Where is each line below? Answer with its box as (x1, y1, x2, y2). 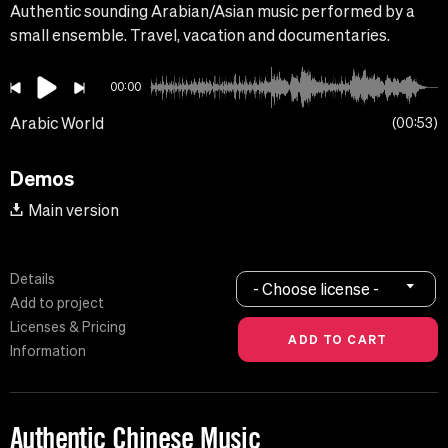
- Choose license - (253, 279, 380, 298)
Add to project (10, 295, 104, 312)
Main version (28, 201, 119, 220)
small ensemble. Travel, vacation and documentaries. (10, 26, 390, 45)
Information (10, 343, 86, 360)
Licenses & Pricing (10, 319, 126, 336)
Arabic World (10, 114, 104, 133)
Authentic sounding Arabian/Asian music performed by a (10, 2, 415, 21)
